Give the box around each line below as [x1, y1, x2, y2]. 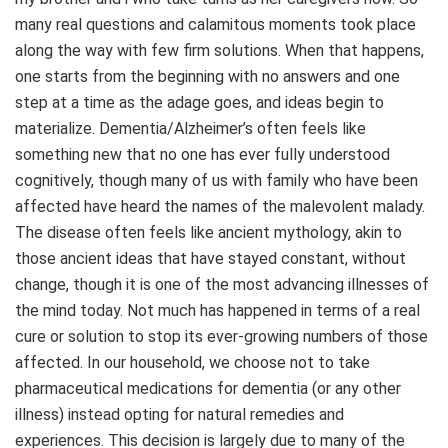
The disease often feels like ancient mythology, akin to [15, 222, 402, 242]
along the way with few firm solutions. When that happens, [15, 40, 424, 60]
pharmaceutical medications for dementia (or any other [15, 378, 401, 398]
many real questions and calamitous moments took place [15, 14, 416, 34]
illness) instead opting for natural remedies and [15, 404, 344, 424]
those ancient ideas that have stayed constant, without [15, 248, 406, 268]
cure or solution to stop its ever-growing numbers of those [15, 326, 428, 346]
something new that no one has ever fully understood [15, 144, 390, 164]
